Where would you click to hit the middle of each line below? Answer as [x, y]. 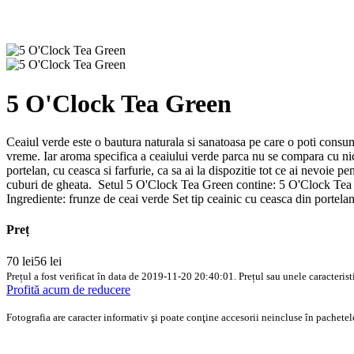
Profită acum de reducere [68, 289]
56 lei [48, 261]
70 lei [20, 261]
